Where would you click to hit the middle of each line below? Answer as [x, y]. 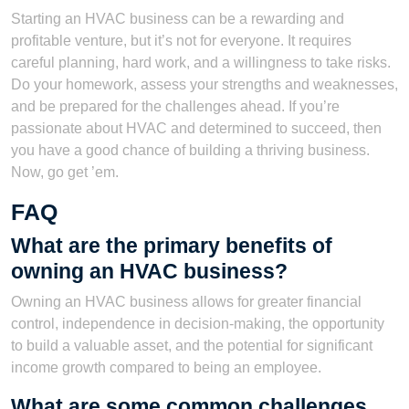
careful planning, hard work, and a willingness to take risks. [201, 62]
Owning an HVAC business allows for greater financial [186, 301]
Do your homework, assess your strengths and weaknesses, [204, 84]
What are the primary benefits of [172, 245]
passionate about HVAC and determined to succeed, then [196, 128]
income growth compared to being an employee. [166, 367]
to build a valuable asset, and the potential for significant [192, 345]
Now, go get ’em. [65, 172]
